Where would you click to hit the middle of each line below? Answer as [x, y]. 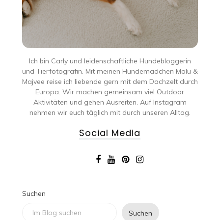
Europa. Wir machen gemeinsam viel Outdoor [110, 92]
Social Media [110, 133]
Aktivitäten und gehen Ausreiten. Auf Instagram [110, 102]
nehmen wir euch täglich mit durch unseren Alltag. [110, 112]
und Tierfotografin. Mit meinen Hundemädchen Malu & [110, 71]
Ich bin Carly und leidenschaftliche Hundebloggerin [110, 61]
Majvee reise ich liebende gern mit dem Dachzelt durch [110, 81]
